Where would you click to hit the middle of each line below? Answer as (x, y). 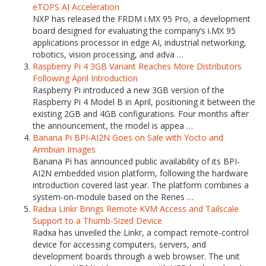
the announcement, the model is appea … (113, 126)
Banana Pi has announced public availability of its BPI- (136, 161)
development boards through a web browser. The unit (136, 256)
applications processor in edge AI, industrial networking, (140, 42)
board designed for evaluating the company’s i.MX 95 (134, 31)
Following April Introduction (85, 78)
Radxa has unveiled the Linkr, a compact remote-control (141, 232)
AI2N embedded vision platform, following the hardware (140, 173)
